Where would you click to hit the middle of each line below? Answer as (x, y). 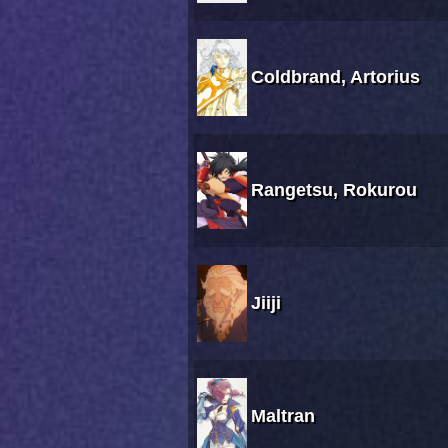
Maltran (283, 416)
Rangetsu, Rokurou (334, 190)
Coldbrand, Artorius (335, 77)
